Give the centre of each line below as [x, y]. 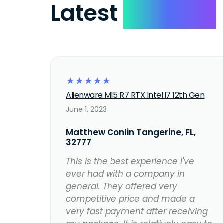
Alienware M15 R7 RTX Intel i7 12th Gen [135, 95]
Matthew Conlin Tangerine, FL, [131, 133]
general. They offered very [122, 186]
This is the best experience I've [130, 162]
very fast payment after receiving [137, 211]
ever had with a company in [125, 174]
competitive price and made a [130, 199]
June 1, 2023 [86, 109]
